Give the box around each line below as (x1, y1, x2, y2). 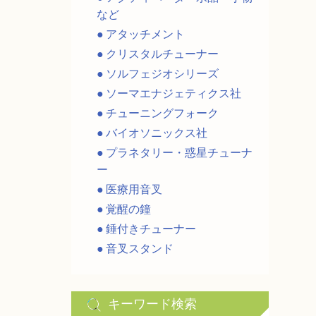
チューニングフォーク (105, 107, 219, 119)
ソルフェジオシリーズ (105, 67, 219, 80)
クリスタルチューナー (105, 47, 219, 60)
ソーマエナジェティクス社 (105, 87, 241, 99)
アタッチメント (105, 28, 185, 40)
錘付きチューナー (105, 222, 196, 235)
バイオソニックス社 (105, 126, 207, 139)
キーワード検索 (107, 297, 197, 311)
